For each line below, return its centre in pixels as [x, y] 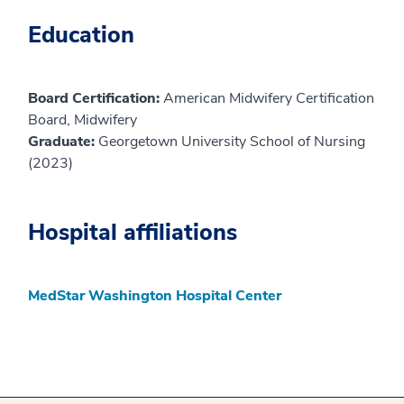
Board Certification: [96, 98]
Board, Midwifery [83, 119]
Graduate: [63, 141]
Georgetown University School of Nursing [232, 141]
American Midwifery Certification [269, 98]
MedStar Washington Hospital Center [155, 295]
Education [81, 35]
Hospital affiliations [133, 232]
